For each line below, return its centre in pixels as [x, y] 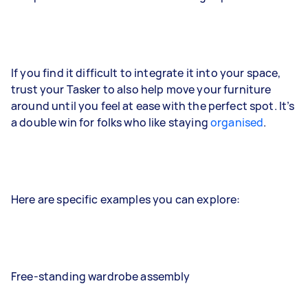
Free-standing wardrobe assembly [101, 276]
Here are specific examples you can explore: [126, 199]
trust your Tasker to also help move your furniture [141, 89]
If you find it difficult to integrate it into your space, [146, 73]
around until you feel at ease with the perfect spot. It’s [153, 106]
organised [237, 122]
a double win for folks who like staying [111, 122]
